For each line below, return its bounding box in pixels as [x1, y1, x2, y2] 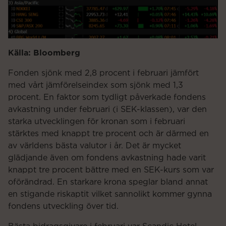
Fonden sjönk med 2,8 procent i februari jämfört [8, 69, 199, 77]
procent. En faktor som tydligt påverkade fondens [8, 93, 206, 101]
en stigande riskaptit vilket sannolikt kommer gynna [8, 190, 212, 198]
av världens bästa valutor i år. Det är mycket [8, 141, 181, 150]
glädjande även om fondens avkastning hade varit [8, 153, 206, 162]
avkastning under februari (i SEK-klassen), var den [8, 105, 207, 114]
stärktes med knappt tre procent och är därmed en [8, 129, 209, 138]
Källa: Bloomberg [8, 47, 80, 57]
